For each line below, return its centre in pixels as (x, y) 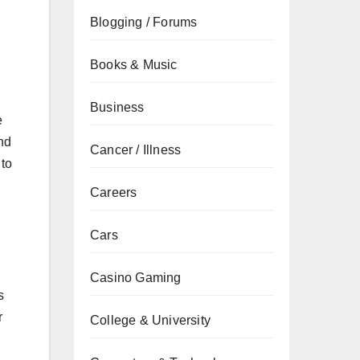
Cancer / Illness (136, 150)
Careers (114, 192)
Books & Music (134, 65)
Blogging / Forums (144, 22)
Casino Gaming (136, 278)
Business (117, 107)
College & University (150, 320)
